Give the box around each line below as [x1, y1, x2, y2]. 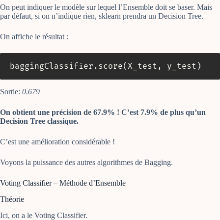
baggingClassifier [10, 61, 93, 72]
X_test [128, 61, 157, 72]
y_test [162, 61, 196, 72]
